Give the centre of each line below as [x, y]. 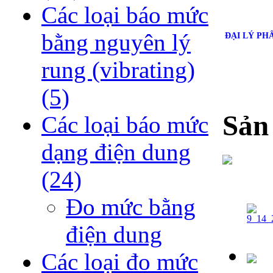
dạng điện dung [116, 152]
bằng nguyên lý [116, 43]
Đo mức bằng [131, 207]
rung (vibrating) [118, 70]
